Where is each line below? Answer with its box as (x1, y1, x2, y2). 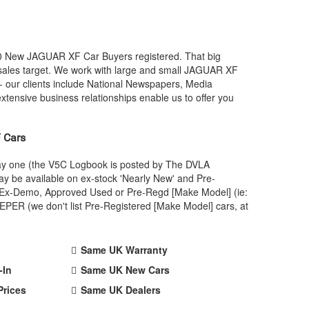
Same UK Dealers (81, 283, 161, 297)
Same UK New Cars (81, 263, 170, 277)
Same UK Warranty (81, 243, 168, 257)
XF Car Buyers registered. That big (66, 49, 221, 63)
